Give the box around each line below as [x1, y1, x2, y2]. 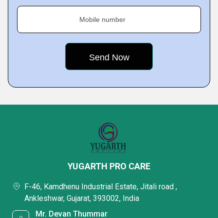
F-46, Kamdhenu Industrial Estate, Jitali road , [24, 182, 177, 191]
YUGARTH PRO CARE [68, 161, 150, 171]
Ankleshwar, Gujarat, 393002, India [24, 194, 139, 203]
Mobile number [79, 16, 126, 23]
